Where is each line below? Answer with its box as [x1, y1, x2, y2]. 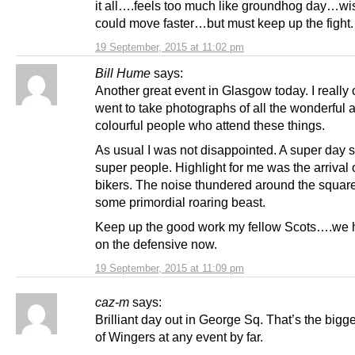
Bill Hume [95, 65, 151, 80]
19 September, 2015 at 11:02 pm [95, 40, 244, 53]
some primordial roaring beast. [95, 195, 265, 210]
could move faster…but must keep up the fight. [95, 15, 353, 30]
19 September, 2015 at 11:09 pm [95, 262, 244, 275]
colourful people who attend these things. [95, 117, 325, 132]
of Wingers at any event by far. [95, 330, 263, 345]
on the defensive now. [95, 237, 217, 252]
